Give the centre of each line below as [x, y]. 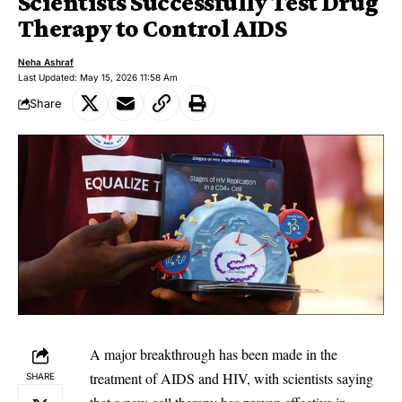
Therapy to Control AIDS [153, 28]
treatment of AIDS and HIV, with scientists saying [232, 378]
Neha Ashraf [46, 62]
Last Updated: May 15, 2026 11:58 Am [98, 77]
